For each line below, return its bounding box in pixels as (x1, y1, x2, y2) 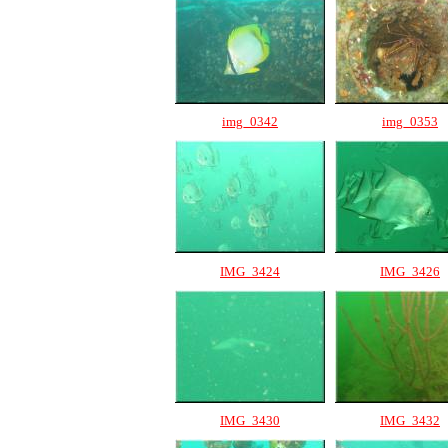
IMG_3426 (380, 264, 440, 279)
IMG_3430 (220, 413, 280, 428)
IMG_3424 (220, 264, 280, 279)
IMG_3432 (380, 413, 440, 428)
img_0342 (222, 114, 278, 129)
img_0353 (382, 114, 438, 129)
